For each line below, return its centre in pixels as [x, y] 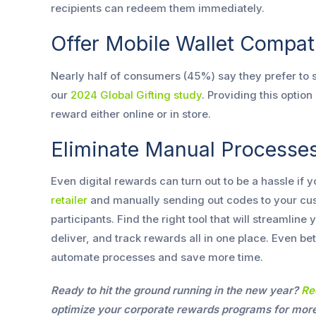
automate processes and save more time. [160, 257]
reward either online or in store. [131, 114]
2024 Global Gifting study [136, 95]
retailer [69, 200]
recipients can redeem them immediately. [158, 8]
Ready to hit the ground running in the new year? [176, 290]
